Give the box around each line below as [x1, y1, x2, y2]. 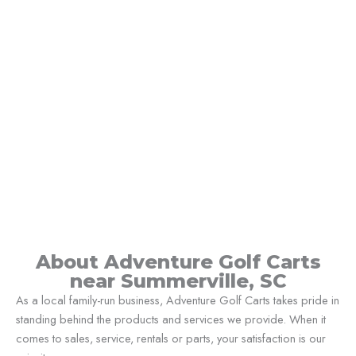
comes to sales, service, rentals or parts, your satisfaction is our [16, 330, 326, 347]
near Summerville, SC [69, 269, 287, 293]
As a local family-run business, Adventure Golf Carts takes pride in [16, 292, 339, 309]
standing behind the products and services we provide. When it [16, 311, 326, 328]
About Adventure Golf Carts [35, 250, 321, 274]
